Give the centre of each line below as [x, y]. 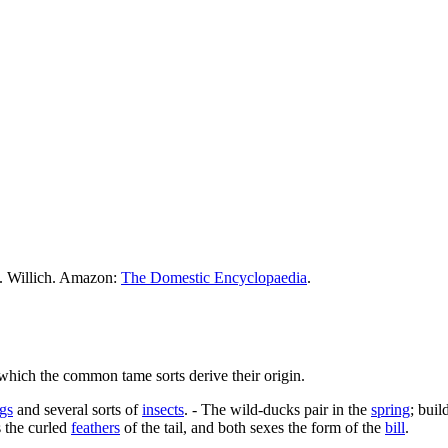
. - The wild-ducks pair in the [277, 409]
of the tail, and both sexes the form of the [252, 427]
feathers [95, 427]
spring [390, 409]
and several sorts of [77, 409]
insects [163, 409]
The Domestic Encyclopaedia [214, 277]
